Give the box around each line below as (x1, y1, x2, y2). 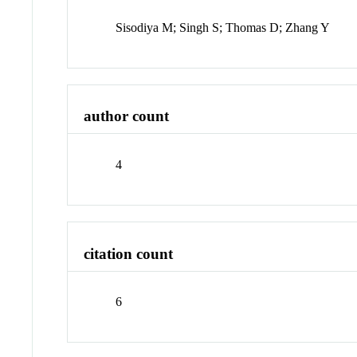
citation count (84, 245, 174, 262)
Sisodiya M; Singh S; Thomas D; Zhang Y (116, 20, 331, 34)
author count (84, 108, 170, 125)
